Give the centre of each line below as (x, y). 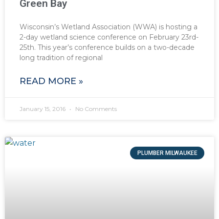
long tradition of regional (61, 57)
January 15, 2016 (43, 109)
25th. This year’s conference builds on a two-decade (107, 47)
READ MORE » (51, 81)
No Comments (95, 109)
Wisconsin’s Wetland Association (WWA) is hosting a (109, 27)
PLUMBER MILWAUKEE (167, 153)
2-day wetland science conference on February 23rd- (109, 37)
